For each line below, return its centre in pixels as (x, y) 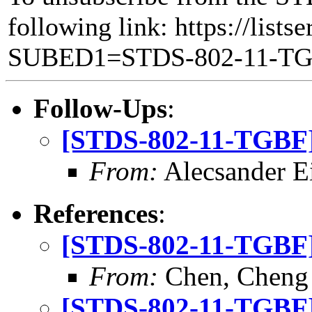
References (96, 213)
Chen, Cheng (233, 276)
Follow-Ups (100, 108)
